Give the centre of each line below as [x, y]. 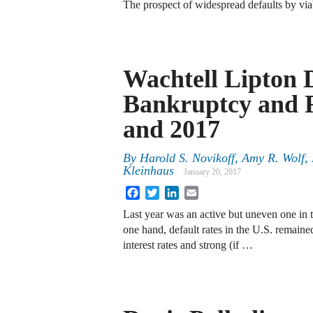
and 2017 [172, 129]
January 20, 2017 [212, 172]
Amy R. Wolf [273, 158]
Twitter [175, 191]
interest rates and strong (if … [188, 245]
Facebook [161, 191]
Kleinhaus [148, 171]
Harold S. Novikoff [187, 158]
